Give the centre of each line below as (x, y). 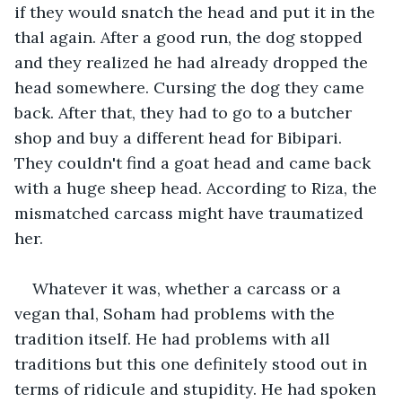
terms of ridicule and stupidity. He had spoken (197, 389)
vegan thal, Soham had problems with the (177, 313)
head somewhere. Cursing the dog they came (192, 87)
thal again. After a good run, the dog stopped (191, 37)
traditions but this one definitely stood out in (193, 363)
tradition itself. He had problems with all (175, 338)
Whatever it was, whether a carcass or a (189, 288)
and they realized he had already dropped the (193, 62)
